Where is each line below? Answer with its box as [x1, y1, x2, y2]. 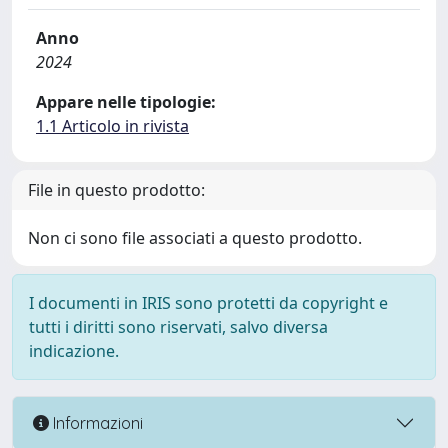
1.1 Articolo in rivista [36, 115, 189, 137]
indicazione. [29, 340, 119, 362]
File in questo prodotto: [28, 179, 205, 201]
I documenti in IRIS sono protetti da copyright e [29, 292, 388, 314]
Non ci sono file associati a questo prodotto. [28, 227, 362, 249]
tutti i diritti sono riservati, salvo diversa [29, 316, 328, 338]
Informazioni [49, 412, 143, 433]
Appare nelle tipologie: [36, 91, 216, 113]
